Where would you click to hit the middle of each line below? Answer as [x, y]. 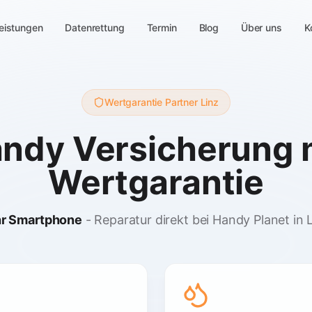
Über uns [261, 28]
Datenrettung [95, 28]
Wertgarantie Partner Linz [162, 102]
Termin [162, 28]
